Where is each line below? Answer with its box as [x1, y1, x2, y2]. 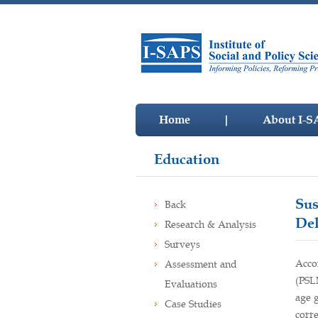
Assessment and [165, 257, 237, 271]
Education [154, 150, 219, 169]
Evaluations [165, 277, 217, 291]
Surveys [165, 237, 200, 251]
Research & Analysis [165, 217, 256, 231]
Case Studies [165, 297, 221, 311]
